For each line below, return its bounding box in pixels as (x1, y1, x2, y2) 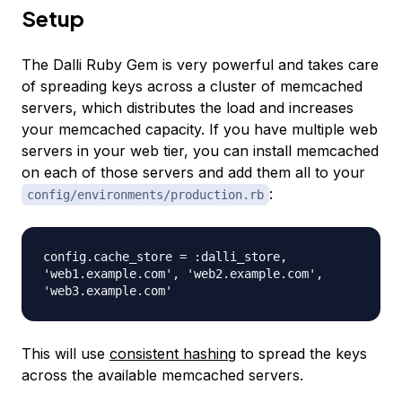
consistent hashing (109, 345, 236, 363)
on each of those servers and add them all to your (22, 163, 365, 182)
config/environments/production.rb (27, 188, 264, 203)
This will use (22, 345, 109, 363)
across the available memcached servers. (22, 366, 303, 385)
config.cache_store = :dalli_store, (43, 249, 287, 265)
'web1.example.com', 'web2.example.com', (43, 267, 323, 282)
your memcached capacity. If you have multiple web (22, 120, 378, 139)
